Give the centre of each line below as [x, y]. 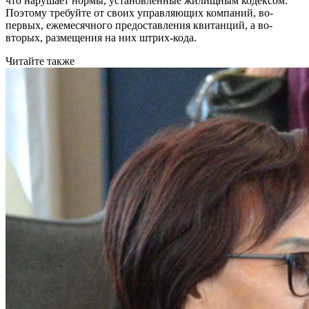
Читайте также [40, 61]
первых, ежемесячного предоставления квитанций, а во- [139, 26]
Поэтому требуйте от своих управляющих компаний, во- [139, 13]
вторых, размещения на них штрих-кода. [102, 38]
